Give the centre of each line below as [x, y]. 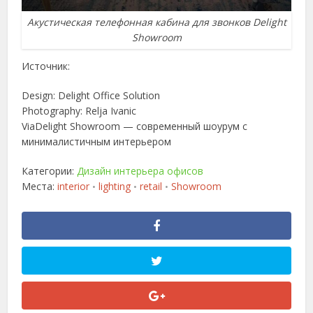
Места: [40, 186]
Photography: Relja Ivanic [79, 110]
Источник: [46, 66]
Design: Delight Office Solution [91, 95]
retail [151, 186]
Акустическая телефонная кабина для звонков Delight [156, 22]
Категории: [50, 170]
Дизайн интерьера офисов [140, 170]
